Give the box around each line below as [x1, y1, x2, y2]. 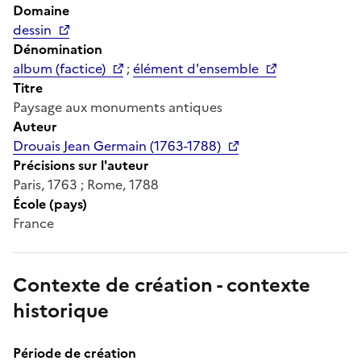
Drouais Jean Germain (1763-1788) [13, 135, 221, 156]
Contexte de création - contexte [13, 270, 310, 300]
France [13, 213, 54, 233]
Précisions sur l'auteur [13, 155, 149, 175]
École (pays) [13, 193, 87, 214]
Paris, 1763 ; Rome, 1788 [13, 174, 159, 194]
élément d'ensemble [133, 58, 259, 78]
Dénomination [13, 39, 102, 59]
